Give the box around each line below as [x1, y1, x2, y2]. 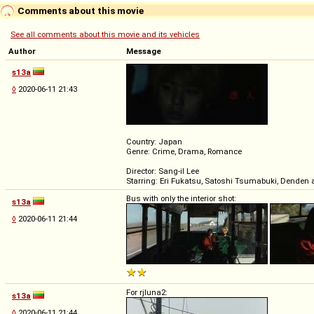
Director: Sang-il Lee [126, 165, 199, 176]
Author [8, 46, 36, 56]
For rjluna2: [126, 287, 168, 297]
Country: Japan [126, 136, 182, 146]
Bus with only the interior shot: [126, 193, 236, 203]
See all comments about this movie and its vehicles [11, 29, 200, 39]
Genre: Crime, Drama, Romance [126, 146, 242, 156]
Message [126, 46, 161, 56]
